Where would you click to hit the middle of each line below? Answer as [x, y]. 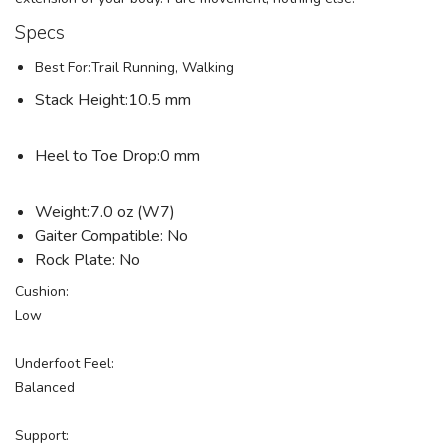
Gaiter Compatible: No [111, 236]
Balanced [47, 388]
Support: [42, 436]
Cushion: [42, 292]
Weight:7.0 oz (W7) [105, 212]
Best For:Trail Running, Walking [134, 68]
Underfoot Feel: [64, 364]
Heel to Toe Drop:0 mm [117, 156]
